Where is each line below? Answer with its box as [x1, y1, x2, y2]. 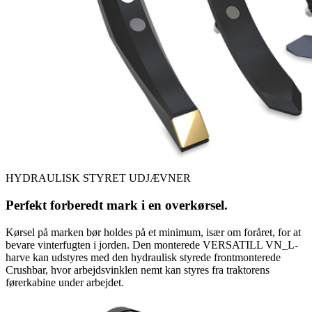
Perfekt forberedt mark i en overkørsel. [6, 197, 228, 212]
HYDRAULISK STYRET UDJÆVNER [6, 172, 191, 185]
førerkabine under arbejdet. [6, 276, 124, 288]
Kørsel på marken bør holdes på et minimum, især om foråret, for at [6, 226, 301, 238]
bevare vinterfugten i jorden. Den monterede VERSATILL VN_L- [6, 238, 298, 251]
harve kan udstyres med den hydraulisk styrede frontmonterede [6, 251, 281, 263]
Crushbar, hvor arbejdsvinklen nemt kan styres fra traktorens [6, 263, 270, 276]
